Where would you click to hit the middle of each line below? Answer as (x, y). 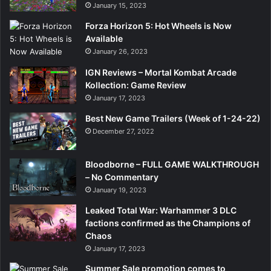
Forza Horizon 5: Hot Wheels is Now (158, 25)
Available (104, 38)
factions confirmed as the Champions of (168, 223)
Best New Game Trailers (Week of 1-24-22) (173, 118)
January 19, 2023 (119, 190)
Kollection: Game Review (136, 85)
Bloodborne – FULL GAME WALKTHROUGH (172, 164)
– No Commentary (122, 177)
